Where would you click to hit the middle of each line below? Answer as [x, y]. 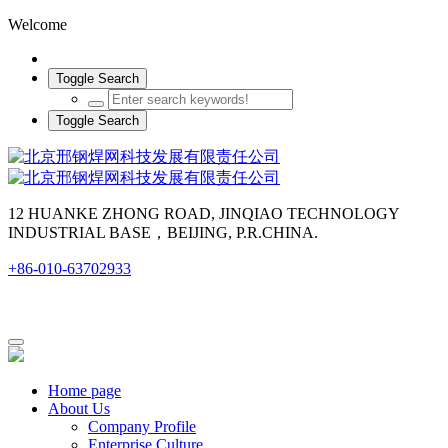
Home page [84, 390]
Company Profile [142, 426]
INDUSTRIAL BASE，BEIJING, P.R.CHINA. [163, 232]
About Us [79, 408]
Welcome [37, 24]
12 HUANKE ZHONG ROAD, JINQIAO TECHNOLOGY [204, 213]
